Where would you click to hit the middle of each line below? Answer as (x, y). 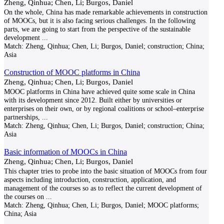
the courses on (24, 196)
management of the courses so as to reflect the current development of (103, 188)
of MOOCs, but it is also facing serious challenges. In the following (100, 20)
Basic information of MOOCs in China (65, 152)
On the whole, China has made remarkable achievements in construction (106, 12)
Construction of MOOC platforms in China (72, 72)
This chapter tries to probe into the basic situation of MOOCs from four (105, 171)
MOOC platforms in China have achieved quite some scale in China (99, 91)
